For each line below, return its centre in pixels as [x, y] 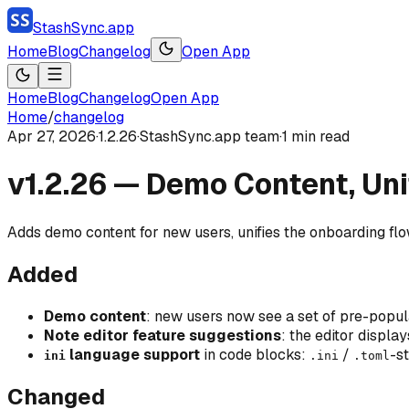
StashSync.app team [210, 136]
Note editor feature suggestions [163, 335]
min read [319, 136]
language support [133, 354]
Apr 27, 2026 [52, 136]
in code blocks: [255, 354]
